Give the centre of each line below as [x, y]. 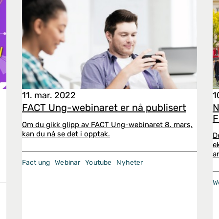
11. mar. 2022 [49, 95]
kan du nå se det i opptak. [66, 134]
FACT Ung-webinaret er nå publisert [104, 108]
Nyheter [130, 163]
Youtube [99, 163]
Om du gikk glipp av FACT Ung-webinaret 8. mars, [107, 125]
